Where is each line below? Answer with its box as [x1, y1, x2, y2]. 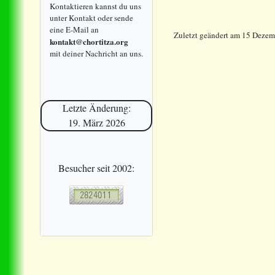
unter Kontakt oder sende [50, 12, 133, 23]
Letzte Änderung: [62, 101, 131, 115]
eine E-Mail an [50, 23, 99, 35]
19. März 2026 [68, 116, 125, 130]
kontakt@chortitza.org [50, 35, 128, 47]
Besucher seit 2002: [58, 161, 134, 174]
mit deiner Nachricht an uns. [50, 47, 143, 59]
